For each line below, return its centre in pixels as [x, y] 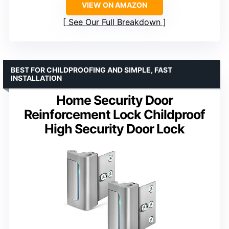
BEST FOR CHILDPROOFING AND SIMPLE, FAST [91, 70]
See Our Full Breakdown [114, 22]
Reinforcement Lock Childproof [114, 114]
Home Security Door [114, 100]
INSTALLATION [36, 78]
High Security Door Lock [114, 129]
